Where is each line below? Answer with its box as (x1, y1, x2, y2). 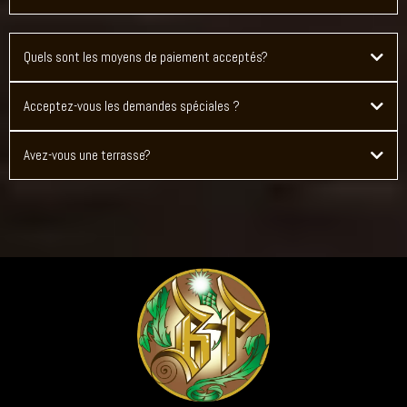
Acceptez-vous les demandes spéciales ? (24, 97, 240, 114)
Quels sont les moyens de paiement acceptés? (24, 48, 268, 65)
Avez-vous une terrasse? (24, 146, 151, 164)
